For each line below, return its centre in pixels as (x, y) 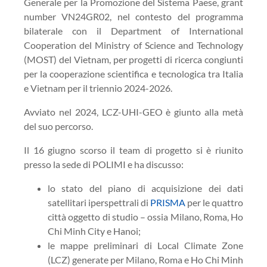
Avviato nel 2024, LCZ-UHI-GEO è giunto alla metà (133, 112)
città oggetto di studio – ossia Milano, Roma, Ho (145, 217)
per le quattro (214, 202)
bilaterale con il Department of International (133, 31)
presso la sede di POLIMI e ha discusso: (104, 164)
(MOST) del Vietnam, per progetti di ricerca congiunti (133, 59)
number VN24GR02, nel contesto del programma (133, 16)
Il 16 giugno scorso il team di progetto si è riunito (133, 150)
